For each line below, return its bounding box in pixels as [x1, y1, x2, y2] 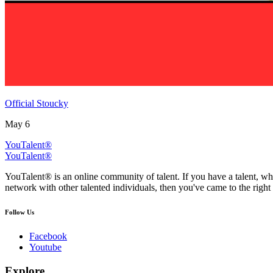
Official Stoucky [5, 98, 68, 108]
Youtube [29, 241, 62, 252]
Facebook [29, 230, 67, 241]
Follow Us [5, 208, 34, 216]
